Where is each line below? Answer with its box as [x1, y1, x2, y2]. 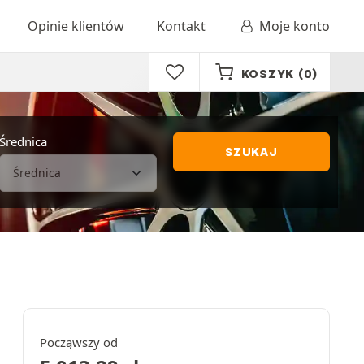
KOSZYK [240, 67, 294, 81]
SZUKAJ [224, 145, 278, 159]
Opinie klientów [27, 17, 124, 35]
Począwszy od [40, 334, 118, 350]
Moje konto [259, 17, 330, 35]
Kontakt [156, 17, 206, 35]
